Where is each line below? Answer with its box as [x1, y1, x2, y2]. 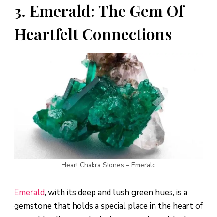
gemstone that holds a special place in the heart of [14, 200, 203, 212]
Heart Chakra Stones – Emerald [61, 160, 156, 170]
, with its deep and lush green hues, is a [45, 186, 187, 198]
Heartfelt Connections [14, 23, 172, 44]
